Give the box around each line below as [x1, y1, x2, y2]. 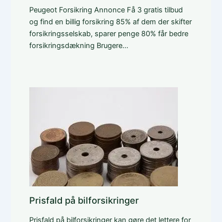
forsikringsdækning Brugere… [29, 41, 128, 50]
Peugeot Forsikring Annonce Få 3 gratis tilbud [29, 5, 183, 14]
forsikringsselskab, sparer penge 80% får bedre [29, 29, 188, 38]
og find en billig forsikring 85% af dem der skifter [29, 17, 192, 26]
